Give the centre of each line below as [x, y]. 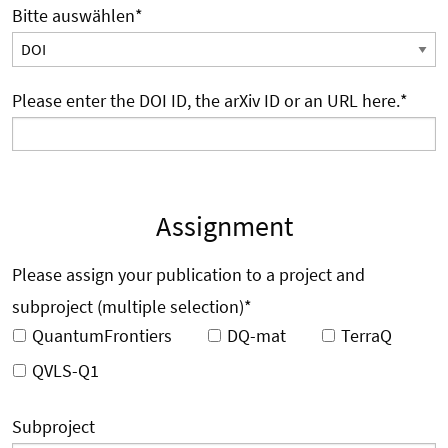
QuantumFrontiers [102, 335]
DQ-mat [256, 335]
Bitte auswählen [73, 16]
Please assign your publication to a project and [188, 274]
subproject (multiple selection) [128, 306]
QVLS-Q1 [65, 370]
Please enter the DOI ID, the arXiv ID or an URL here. [206, 100]
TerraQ [366, 335]
